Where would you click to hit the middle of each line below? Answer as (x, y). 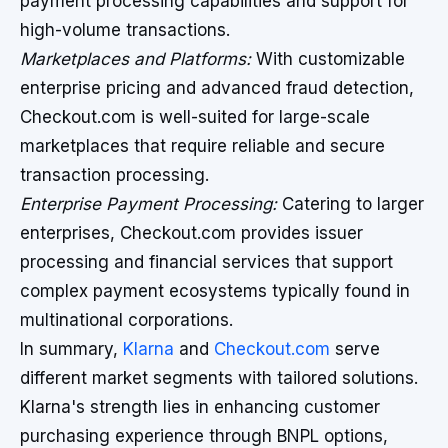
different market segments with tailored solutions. (219, 378)
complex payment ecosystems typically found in (215, 291)
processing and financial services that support (206, 262)
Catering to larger (350, 204)
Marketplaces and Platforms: (135, 59)
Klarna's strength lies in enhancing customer (200, 407)
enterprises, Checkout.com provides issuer (191, 233)
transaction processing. (114, 175)
